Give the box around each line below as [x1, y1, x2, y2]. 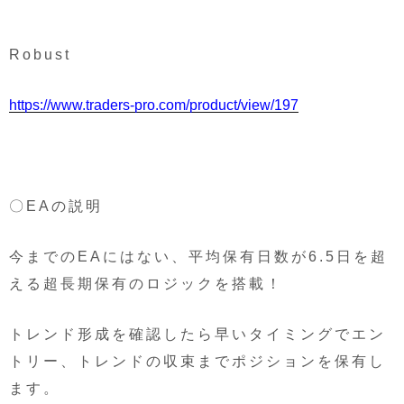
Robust [9, 46, 71, 62]
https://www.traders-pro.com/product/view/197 [9, 96, 298, 113]
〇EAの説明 [9, 197, 103, 214]
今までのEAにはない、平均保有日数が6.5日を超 [9, 248, 388, 264]
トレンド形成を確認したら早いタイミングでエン [9, 326, 386, 342]
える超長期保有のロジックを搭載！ [9, 275, 283, 291]
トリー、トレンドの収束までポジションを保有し [9, 353, 386, 369]
